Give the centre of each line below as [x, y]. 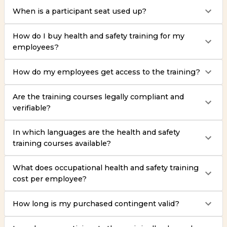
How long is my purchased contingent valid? [96, 204]
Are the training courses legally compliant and [98, 97]
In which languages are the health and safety [96, 132]
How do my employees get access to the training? [106, 72]
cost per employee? [50, 179]
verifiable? [32, 108]
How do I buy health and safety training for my [99, 36]
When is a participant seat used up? [80, 11]
